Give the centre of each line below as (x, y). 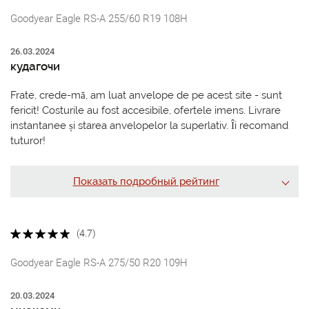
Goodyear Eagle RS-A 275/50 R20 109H (99, 262)
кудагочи (35, 66)
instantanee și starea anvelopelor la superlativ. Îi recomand (149, 125)
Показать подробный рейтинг (146, 181)
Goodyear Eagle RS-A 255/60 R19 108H (99, 18)
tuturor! (28, 140)
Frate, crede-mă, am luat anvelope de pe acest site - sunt (146, 95)
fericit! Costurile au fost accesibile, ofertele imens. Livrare (146, 110)
